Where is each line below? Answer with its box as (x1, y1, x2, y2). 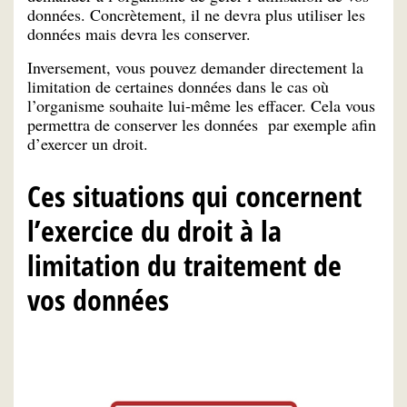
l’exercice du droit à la (27, 211, 282, 251)
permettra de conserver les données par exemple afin (27, 113, 376, 135)
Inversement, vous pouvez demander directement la (27, 55, 363, 78)
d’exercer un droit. (27, 132, 148, 154)
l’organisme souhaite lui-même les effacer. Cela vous (27, 94, 375, 116)
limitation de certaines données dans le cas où (27, 74, 329, 97)
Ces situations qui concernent (27, 176, 362, 216)
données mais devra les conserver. (27, 23, 251, 45)
